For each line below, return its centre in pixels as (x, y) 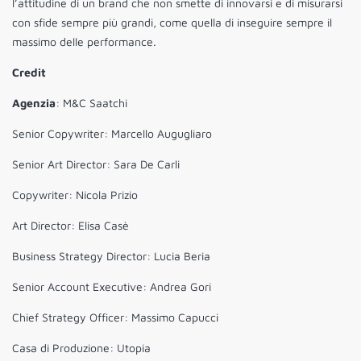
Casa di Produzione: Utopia (81, 348)
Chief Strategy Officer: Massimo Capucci (115, 317)
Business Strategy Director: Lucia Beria (111, 256)
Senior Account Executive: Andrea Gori (112, 287)
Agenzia (34, 103)
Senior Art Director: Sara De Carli (96, 164)
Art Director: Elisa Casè (71, 226)
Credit (29, 73)
